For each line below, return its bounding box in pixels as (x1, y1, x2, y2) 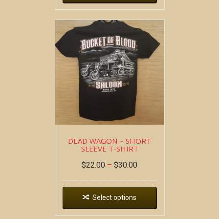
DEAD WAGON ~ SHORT (68, 135, 151, 146)
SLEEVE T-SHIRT (81, 143, 138, 153)
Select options (92, 193, 136, 201)
